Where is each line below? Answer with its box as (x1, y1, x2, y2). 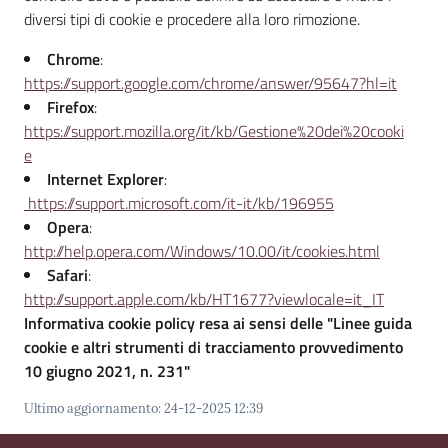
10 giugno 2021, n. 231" (24, 358, 190, 383)
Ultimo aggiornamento (24, 399, 158, 417)
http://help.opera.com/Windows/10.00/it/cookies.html (24, 238, 380, 263)
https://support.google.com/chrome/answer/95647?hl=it (24, 70, 397, 95)
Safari (47, 262, 88, 287)
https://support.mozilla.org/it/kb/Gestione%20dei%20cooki (24, 118, 404, 143)
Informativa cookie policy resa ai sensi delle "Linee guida (24, 310, 412, 335)
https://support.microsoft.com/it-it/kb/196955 (24, 190, 334, 215)
